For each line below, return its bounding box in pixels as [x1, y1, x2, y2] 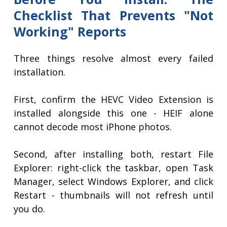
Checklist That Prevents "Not [14, 7, 213, 24]
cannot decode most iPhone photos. [14, 121, 172, 133]
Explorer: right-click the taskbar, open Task [14, 162, 213, 174]
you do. [14, 203, 46, 215]
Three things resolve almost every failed [14, 52, 213, 65]
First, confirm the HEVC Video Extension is [14, 93, 213, 106]
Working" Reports [14, 23, 127, 41]
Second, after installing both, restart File [14, 148, 213, 161]
